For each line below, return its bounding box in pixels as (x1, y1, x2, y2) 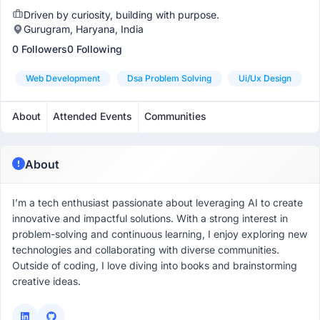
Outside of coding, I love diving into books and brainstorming (12, 259, 297, 271)
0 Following (67, 43, 122, 55)
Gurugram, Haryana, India (24, 23, 144, 35)
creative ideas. (12, 275, 81, 287)
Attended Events (53, 110, 132, 122)
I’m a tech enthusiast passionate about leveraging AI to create (12, 196, 303, 209)
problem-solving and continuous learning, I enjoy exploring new (12, 228, 307, 240)
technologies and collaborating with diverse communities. (12, 244, 279, 256)
